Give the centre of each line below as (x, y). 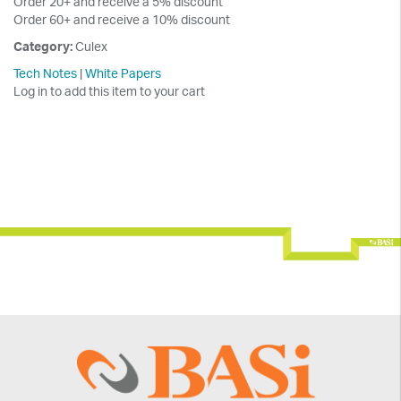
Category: (44, 46)
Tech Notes (45, 73)
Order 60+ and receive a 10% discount (122, 19)
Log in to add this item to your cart (109, 91)
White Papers (123, 73)
